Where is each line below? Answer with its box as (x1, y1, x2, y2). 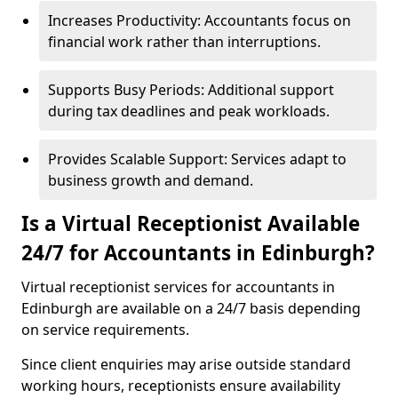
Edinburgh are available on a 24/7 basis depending (21, 298, 361, 318)
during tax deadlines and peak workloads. (48, 101, 330, 121)
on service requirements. (21, 320, 189, 339)
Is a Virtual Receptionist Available (21, 210, 360, 237)
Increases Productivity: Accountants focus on (48, 11, 351, 30)
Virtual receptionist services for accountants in (21, 277, 335, 297)
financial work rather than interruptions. (48, 32, 321, 52)
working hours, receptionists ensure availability (21, 376, 340, 395)
